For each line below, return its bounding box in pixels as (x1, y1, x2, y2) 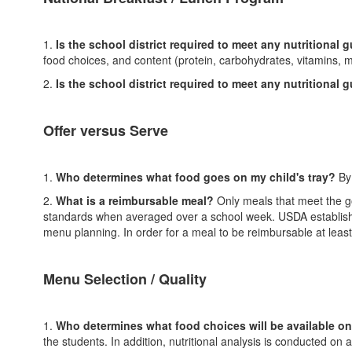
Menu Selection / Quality (43, 269, 207, 289)
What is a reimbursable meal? (53, 192, 214, 208)
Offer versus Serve (43, 120, 168, 141)
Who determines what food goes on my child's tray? (56, 169, 339, 185)
